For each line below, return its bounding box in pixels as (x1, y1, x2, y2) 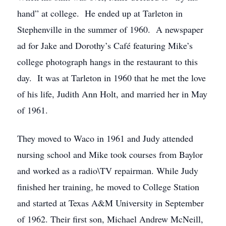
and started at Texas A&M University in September (17, 197, 204, 209)
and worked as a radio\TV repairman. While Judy (17, 164, 198, 177)
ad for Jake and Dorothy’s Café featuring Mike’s (17, 39, 193, 51)
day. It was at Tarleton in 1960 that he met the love (17, 72, 206, 84)
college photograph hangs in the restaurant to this (17, 55, 198, 68)
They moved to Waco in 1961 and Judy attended (17, 132, 193, 144)
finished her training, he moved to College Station (17, 181, 199, 193)
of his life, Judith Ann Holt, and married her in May (17, 88, 207, 100)
